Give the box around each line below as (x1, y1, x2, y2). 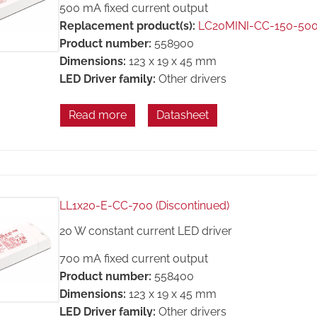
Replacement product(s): (59, 18, 195, 33)
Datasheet (156, 108, 209, 122)
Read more (68, 108, 127, 122)
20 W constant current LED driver (59, 224, 232, 238)
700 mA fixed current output (59, 251, 208, 265)
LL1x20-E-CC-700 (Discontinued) (59, 199, 229, 213)
